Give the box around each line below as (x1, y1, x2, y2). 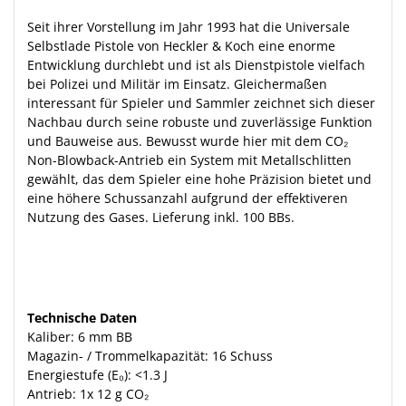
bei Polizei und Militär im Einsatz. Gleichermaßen (27, 74, 327, 92)
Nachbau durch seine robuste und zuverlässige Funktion (27, 112, 372, 130)
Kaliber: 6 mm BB (27, 327, 132, 345)
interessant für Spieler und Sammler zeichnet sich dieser (27, 93, 375, 111)
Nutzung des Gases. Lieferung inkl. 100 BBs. (27, 208, 295, 226)
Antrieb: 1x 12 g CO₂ (27, 384, 149, 402)
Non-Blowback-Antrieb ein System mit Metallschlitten (27, 150, 352, 169)
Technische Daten (27, 308, 137, 326)
